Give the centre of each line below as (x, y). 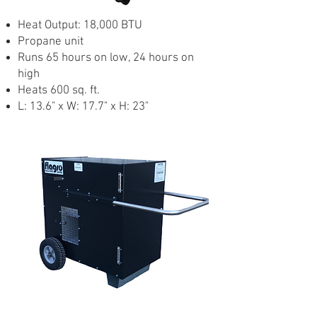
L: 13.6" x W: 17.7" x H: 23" (83, 107)
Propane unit (51, 42)
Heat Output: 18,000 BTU (80, 25)
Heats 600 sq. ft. (59, 91)
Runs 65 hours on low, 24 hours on (106, 58)
